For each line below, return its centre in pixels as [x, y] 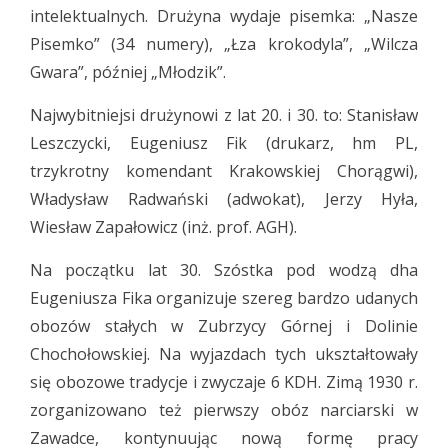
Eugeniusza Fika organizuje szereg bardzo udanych [224, 298]
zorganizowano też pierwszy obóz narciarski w [224, 410]
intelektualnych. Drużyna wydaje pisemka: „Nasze [224, 16]
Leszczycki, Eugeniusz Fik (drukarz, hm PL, [224, 143]
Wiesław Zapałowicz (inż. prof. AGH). [163, 227]
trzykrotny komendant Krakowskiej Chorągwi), [224, 171]
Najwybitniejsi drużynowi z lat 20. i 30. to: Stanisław [224, 115]
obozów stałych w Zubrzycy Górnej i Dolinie [224, 326]
